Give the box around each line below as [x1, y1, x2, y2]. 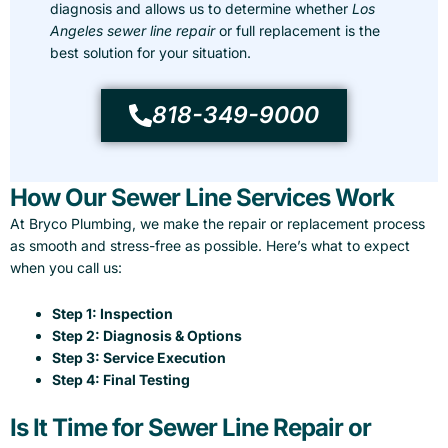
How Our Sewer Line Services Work [10, 182, 394, 212]
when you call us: [10, 258, 122, 276]
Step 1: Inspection [52, 305, 173, 323]
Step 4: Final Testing [52, 371, 190, 389]
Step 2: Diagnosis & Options [52, 327, 242, 345]
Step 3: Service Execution [52, 349, 226, 367]
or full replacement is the [215, 22, 380, 40]
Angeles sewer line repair [50, 22, 215, 40]
